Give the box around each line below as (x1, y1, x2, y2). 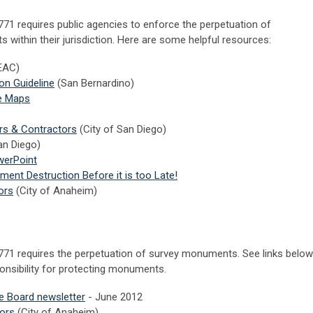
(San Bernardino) (54, 76, 134, 89)
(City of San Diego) (77, 122, 166, 136)
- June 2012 (85, 290, 143, 303)
